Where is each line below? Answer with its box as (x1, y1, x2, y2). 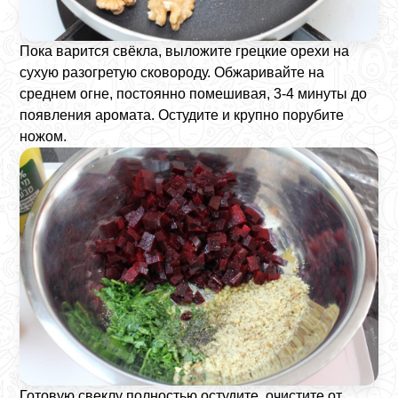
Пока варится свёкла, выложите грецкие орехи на (20, 43, 350, 59)
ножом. (20, 128, 68, 144)
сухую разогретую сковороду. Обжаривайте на (20, 64, 325, 80)
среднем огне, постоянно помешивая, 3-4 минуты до (20, 85, 368, 101)
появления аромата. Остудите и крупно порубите (20, 107, 345, 123)
